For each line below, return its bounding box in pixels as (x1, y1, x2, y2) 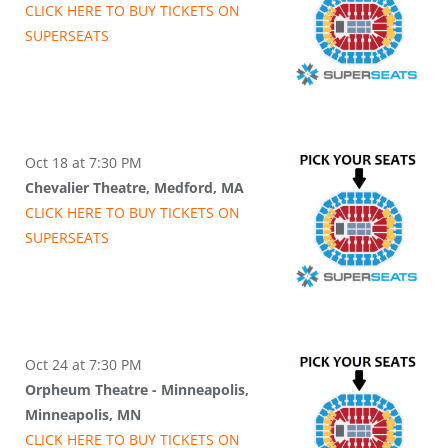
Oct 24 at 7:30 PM (25, 355, 142, 375)
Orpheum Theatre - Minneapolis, (25, 380, 249, 400)
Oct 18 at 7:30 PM (25, 153, 142, 173)
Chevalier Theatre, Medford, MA (25, 178, 244, 198)
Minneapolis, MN (25, 405, 141, 425)
